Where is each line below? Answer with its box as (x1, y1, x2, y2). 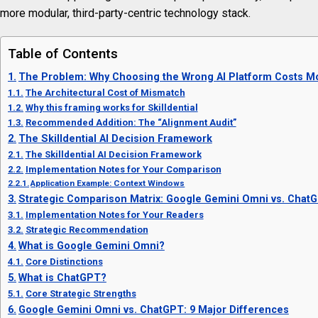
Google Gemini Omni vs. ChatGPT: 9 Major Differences (18, 304, 289, 317)
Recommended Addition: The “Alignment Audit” (25, 117, 236, 128)
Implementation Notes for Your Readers (25, 209, 204, 221)
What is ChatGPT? (18, 272, 106, 285)
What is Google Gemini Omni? (18, 240, 165, 253)
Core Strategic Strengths (25, 288, 136, 300)
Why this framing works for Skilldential (25, 102, 198, 114)
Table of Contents (8, 45, 118, 62)
